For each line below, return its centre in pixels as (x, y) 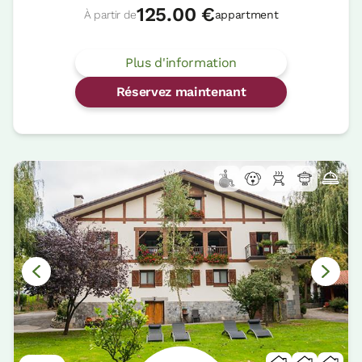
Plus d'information (181, 62)
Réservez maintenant (181, 91)
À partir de (110, 14)
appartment (246, 14)
